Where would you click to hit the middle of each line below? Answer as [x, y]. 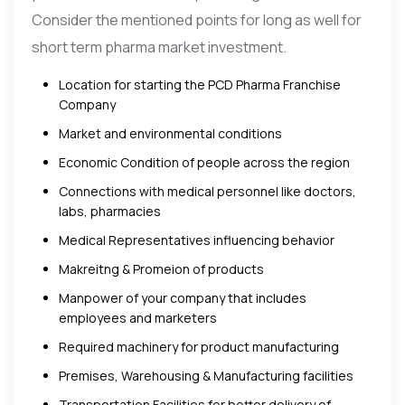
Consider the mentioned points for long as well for [197, 19]
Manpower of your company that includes [183, 297]
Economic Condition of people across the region [204, 162]
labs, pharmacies [110, 211]
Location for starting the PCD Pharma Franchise [200, 84]
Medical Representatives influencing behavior [197, 240]
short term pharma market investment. [159, 47]
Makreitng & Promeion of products [161, 268]
